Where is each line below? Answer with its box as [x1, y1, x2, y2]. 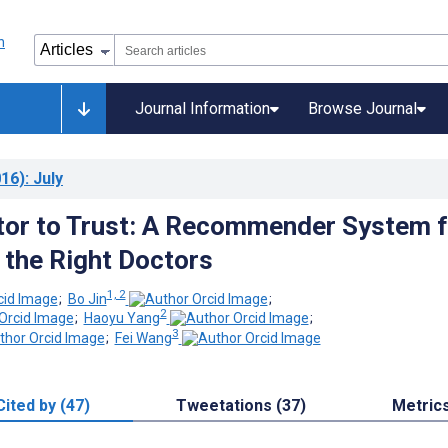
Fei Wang [114, 329, 172, 346]
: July [25, 169, 63, 188]
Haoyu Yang [83, 310, 160, 327]
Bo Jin [67, 290, 107, 307]
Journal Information [135, 99, 270, 118]
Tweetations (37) [176, 395, 307, 415]
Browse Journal [308, 99, 417, 118]
